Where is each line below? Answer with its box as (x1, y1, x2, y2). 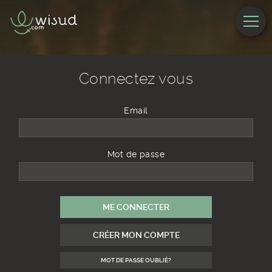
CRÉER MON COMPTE (92, 230, 180, 240)
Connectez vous (78, 70, 194, 87)
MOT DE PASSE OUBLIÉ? (101, 257, 171, 263)
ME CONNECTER (103, 202, 169, 212)
